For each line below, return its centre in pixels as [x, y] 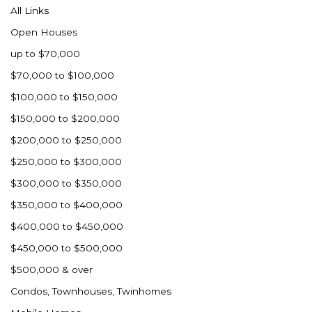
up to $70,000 [45, 54]
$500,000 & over [52, 270]
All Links [30, 10]
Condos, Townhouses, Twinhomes [91, 291]
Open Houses [44, 32]
